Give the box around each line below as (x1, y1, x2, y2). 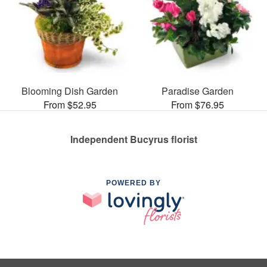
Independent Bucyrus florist (70, 132, 197, 146)
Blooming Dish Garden (21, 83, 118, 98)
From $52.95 (43, 97, 97, 111)
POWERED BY (106, 178, 161, 187)
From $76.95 (170, 97, 224, 111)
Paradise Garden (161, 83, 234, 98)
